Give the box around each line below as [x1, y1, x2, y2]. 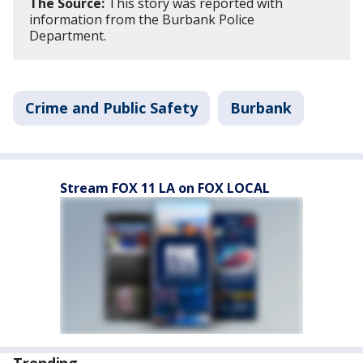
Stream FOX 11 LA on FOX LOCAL [60, 178, 270, 197]
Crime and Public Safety [25, 97, 198, 117]
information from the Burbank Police [29, 10, 254, 28]
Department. [29, 26, 106, 45]
